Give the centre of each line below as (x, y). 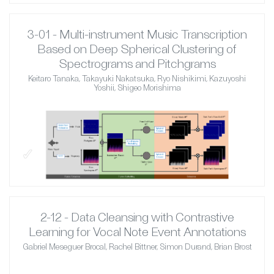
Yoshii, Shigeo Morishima (137, 87)
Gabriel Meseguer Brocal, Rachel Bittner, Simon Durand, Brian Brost (137, 246)
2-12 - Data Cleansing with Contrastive (137, 216)
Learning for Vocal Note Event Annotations (137, 231)
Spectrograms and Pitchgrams (137, 63)
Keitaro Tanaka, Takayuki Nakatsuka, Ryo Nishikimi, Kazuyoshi (137, 78)
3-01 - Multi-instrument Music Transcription (137, 33)
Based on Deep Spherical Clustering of (137, 48)
